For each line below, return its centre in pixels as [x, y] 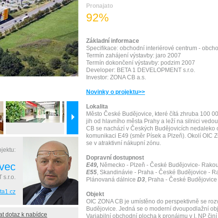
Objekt [95, 194]
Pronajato [100, 6]
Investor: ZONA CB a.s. [116, 77]
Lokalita [97, 107]
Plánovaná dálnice [112, 180]
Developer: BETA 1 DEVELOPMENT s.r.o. [141, 70]
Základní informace [113, 41]
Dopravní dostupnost [115, 158]
